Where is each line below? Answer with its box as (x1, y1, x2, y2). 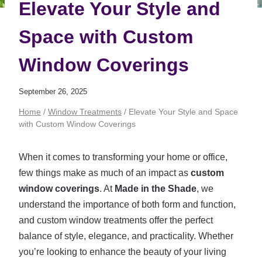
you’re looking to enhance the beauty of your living (19, 247, 226, 257)
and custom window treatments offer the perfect (19, 215, 213, 225)
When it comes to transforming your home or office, (19, 152, 227, 162)
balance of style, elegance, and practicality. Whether (19, 231, 233, 241)
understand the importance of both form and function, (19, 199, 236, 209)
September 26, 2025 (19, 87, 87, 96)
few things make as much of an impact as (19, 168, 191, 178)
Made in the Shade (115, 184, 196, 194)
